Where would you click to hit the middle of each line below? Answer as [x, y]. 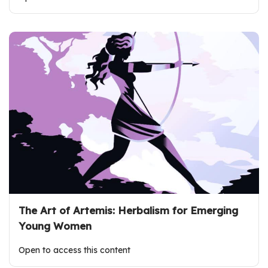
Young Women [55, 226]
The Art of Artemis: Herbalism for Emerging [128, 211]
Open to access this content [75, 250]
